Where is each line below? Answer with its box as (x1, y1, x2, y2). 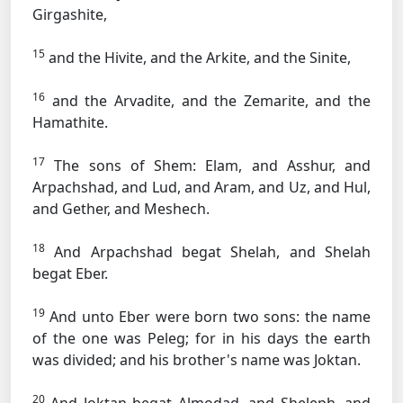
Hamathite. (32, 112, 108, 132)
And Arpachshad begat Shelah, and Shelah (45, 242, 371, 262)
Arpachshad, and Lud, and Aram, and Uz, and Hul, (32, 177, 371, 197)
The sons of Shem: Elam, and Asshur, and (45, 156, 371, 175)
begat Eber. (32, 264, 108, 283)
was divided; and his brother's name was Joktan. (32, 350, 361, 370)
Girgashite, (32, 4, 107, 24)
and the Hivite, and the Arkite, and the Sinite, (45, 48, 351, 67)
